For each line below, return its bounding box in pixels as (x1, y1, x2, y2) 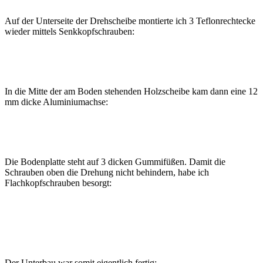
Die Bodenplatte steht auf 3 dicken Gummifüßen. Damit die (5, 157, 225, 167)
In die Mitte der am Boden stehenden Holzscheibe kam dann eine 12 (5, 86, 258, 97)
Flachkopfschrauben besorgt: (5, 178, 112, 188)
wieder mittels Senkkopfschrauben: (5, 26, 134, 37)
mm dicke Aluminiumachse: (5, 97, 108, 107)
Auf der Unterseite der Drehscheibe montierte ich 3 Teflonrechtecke (5, 16, 255, 26)
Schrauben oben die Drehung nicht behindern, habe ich (5, 167, 209, 178)
